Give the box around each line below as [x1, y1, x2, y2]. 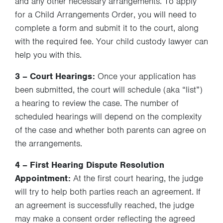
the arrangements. [15, 138, 82, 149]
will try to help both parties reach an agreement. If [15, 186, 201, 197]
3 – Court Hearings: [15, 71, 95, 82]
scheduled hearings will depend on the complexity [15, 111, 202, 122]
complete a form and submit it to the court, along [15, 22, 199, 33]
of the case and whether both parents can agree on [15, 124, 206, 135]
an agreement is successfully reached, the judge [15, 200, 194, 211]
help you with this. [15, 49, 82, 60]
